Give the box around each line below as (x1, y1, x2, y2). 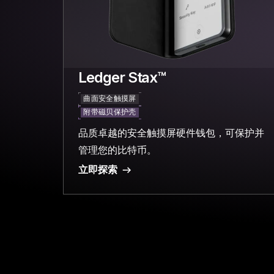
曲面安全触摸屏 (83, 95, 136, 103)
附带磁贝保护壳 (83, 109, 136, 117)
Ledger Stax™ (78, 68, 166, 87)
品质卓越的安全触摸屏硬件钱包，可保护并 (78, 127, 265, 139)
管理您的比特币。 (78, 144, 157, 157)
